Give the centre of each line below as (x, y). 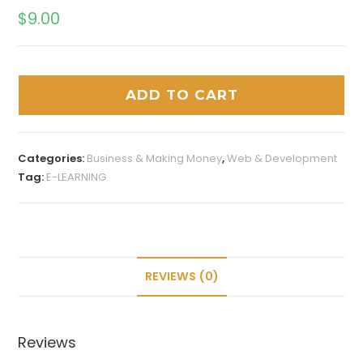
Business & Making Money (155, 158)
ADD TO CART (181, 94)
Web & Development (282, 158)
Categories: (53, 158)
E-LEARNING (77, 177)
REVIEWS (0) (181, 276)
